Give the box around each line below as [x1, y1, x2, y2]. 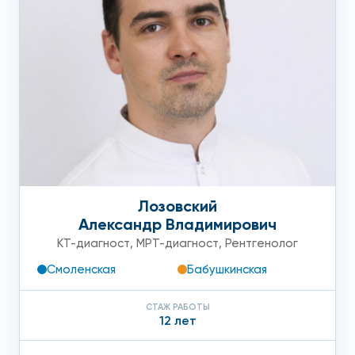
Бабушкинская [187, 262, 267, 277]
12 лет [158, 313, 197, 329]
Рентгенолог [225, 236, 298, 251]
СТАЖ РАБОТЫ [145, 302, 210, 313]
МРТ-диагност [136, 236, 219, 251]
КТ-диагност [57, 236, 130, 251]
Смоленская [47, 262, 116, 277]
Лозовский [138, 197, 217, 216]
